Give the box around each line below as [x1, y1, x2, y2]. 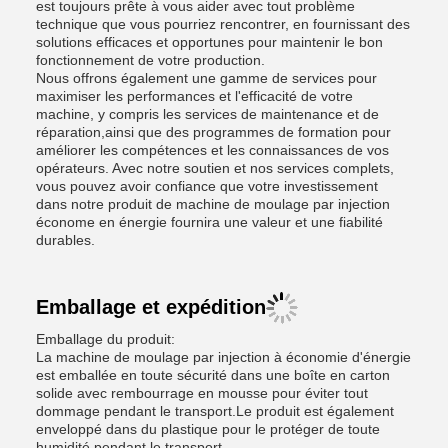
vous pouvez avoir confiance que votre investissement [36, 178, 378, 194]
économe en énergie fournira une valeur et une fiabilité [36, 214, 383, 230]
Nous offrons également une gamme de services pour [36, 70, 377, 86]
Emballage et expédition [36, 296, 266, 318]
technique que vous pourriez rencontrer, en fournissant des [36, 16, 410, 32]
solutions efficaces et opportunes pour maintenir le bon [36, 34, 383, 50]
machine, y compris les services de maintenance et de [36, 106, 379, 122]
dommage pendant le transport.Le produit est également [36, 403, 394, 419]
